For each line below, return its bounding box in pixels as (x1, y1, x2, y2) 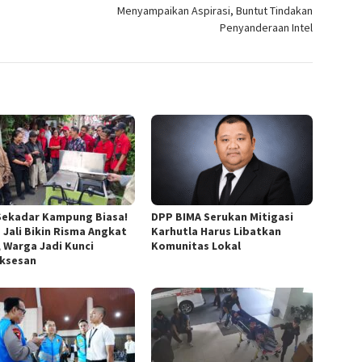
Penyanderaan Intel (220, 19, 314, 35)
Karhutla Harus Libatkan (151, 223, 282, 238)
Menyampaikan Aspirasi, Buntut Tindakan (117, 2, 314, 18)
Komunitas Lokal (151, 238, 242, 253)
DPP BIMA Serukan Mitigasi (151, 208, 294, 224)
